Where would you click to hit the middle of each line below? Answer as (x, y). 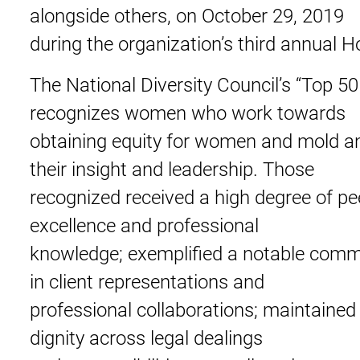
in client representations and (147, 281)
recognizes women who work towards (188, 112)
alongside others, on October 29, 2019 (187, 15)
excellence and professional (145, 225)
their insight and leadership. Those (172, 168)
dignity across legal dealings (147, 337)
